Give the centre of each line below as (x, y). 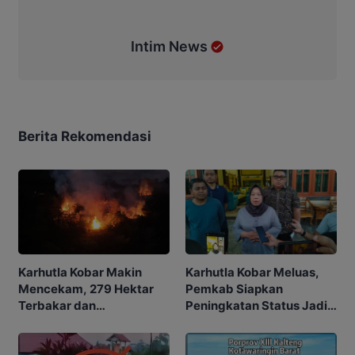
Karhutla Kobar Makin (80, 273)
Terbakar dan (57, 306)
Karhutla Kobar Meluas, (252, 273)
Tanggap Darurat (235, 323)
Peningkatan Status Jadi (256, 306)
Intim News (169, 46)
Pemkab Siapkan (234, 289)
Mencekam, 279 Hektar (86, 289)
